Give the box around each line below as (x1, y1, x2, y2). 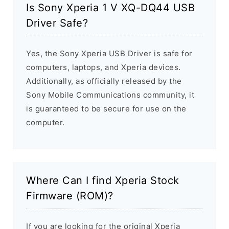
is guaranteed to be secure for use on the (26, 104, 187, 114)
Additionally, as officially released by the (26, 76, 182, 86)
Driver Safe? (26, 17, 88, 30)
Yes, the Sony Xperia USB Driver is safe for (26, 49, 193, 59)
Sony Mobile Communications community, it (26, 90, 194, 100)
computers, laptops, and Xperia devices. (26, 62, 181, 73)
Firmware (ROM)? (26, 190, 113, 202)
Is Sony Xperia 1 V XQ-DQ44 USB (26, 2, 195, 14)
